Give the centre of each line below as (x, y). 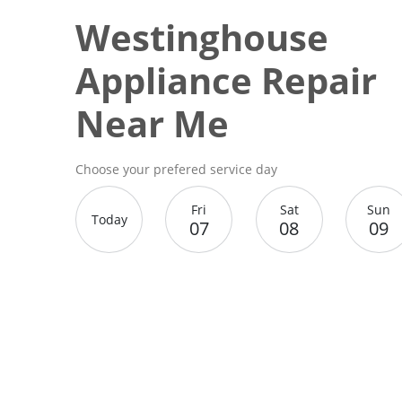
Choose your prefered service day (176, 170)
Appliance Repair (226, 81)
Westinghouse (202, 38)
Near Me (152, 124)
